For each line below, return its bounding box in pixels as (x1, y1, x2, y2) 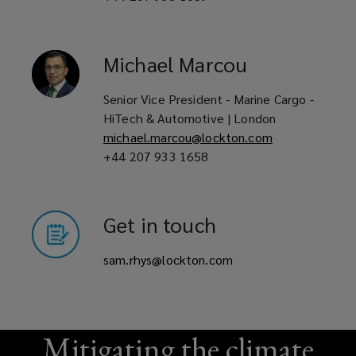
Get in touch (103, 210, 216, 238)
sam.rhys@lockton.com (103, 250, 234, 268)
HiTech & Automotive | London (103, 109, 277, 126)
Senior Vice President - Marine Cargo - (103, 90, 314, 107)
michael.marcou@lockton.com (103, 128, 273, 145)
